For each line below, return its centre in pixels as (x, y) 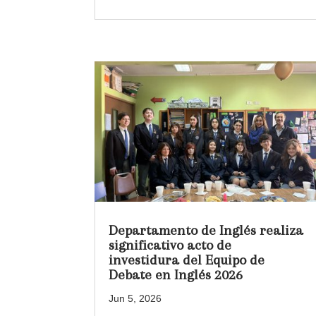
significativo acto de (170, 245)
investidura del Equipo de (187, 260)
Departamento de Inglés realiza (206, 231)
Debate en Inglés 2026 (176, 275)
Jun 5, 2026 (135, 299)
